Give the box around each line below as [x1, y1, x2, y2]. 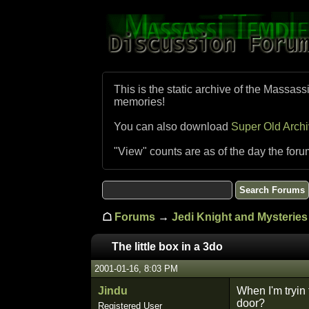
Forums [114, 211, 155, 223]
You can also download [114, 121, 231, 132]
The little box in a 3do [112, 241, 223, 252]
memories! [114, 96, 165, 108]
